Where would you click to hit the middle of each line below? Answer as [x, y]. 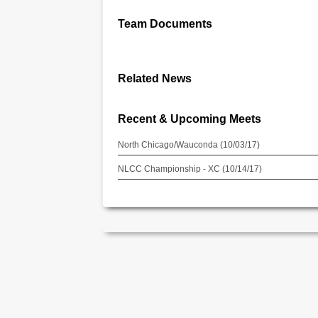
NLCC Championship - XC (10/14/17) [190, 169]
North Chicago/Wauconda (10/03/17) [188, 145]
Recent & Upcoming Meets [189, 119]
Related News [154, 78]
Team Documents [165, 23]
